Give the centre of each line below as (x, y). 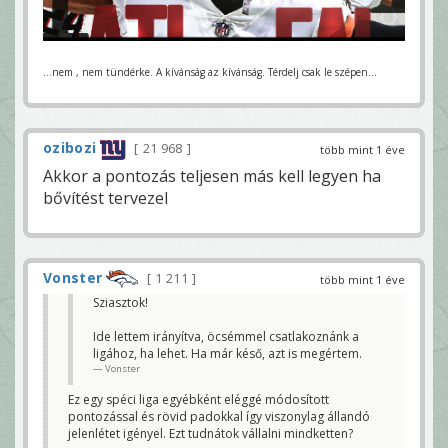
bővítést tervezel (105, 197)
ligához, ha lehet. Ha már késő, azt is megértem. (227, 354)
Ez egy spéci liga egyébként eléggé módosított (198, 400)
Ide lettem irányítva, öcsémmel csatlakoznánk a (226, 337)
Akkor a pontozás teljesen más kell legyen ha (212, 175)
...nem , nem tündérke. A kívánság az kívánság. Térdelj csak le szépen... (210, 72)
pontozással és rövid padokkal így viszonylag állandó (219, 417)
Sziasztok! (120, 303)
